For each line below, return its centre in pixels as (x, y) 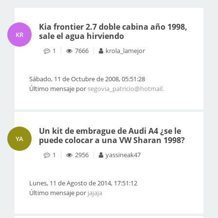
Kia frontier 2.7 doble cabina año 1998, (113, 27)
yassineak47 (123, 155)
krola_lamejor (125, 51)
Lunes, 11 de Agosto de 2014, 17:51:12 (83, 183)
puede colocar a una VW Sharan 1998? (112, 140)
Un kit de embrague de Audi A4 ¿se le (110, 131)
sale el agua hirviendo (82, 36)
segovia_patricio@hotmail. (126, 89)
